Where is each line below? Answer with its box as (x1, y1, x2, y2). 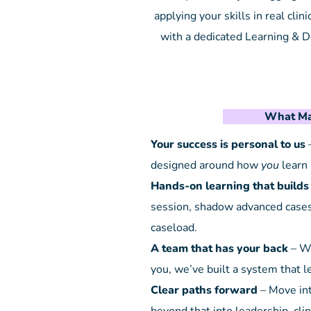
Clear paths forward (151, 283, 258, 298)
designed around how (151, 158, 261, 173)
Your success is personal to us (151, 137, 305, 152)
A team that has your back (151, 241, 288, 256)
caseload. (151, 220, 197, 235)
